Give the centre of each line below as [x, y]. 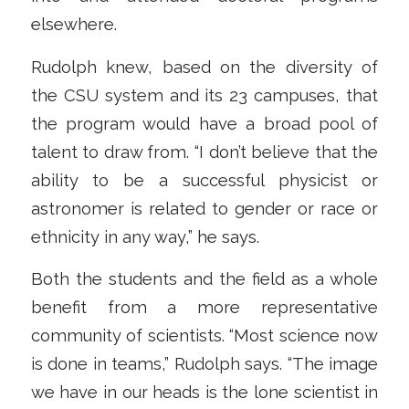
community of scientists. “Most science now [204, 336]
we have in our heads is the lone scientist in [204, 393]
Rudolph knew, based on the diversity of [204, 67]
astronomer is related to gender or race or [204, 208]
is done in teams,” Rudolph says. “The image [204, 364]
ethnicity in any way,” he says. [145, 236]
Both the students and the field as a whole [204, 279]
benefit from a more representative [204, 308]
